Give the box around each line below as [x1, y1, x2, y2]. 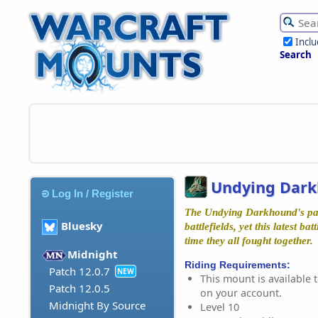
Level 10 [200, 300, 239, 314]
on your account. [200, 285, 282, 300]
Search [280, 48, 312, 61]
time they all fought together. [185, 234, 313, 246]
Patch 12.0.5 [49, 281, 110, 296]
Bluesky [61, 219, 103, 234]
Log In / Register [52, 187, 134, 199]
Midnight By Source [49, 298, 146, 313]
